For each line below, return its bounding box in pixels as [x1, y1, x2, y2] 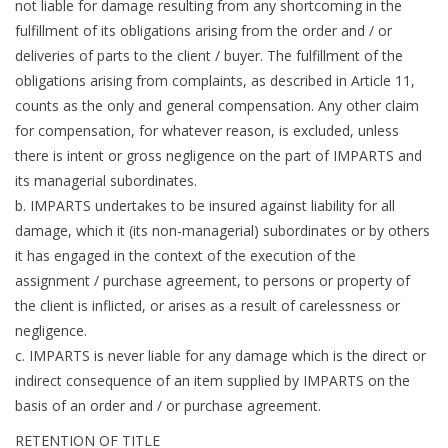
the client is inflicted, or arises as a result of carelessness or [15, 296, 400, 316]
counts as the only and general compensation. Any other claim [15, 96, 419, 116]
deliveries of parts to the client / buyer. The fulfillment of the [15, 46, 403, 66]
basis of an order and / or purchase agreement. [15, 396, 321, 416]
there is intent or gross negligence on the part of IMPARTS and [15, 146, 422, 166]
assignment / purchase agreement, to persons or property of [15, 271, 410, 291]
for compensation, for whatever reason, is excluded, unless [15, 121, 399, 141]
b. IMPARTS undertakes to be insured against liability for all [15, 196, 395, 216]
